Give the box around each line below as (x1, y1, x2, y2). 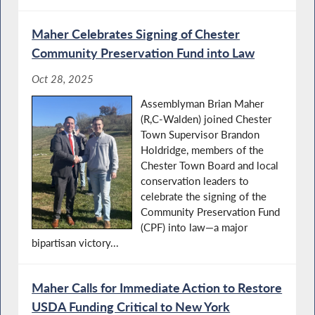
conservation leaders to (141, 174, 250, 187)
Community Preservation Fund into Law (32, 45, 255, 61)
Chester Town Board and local (141, 158, 279, 172)
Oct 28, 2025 (32, 72, 94, 86)
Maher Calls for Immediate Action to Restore (32, 279, 283, 295)
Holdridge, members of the (141, 143, 264, 156)
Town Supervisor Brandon (141, 127, 260, 141)
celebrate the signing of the (141, 189, 267, 202)
